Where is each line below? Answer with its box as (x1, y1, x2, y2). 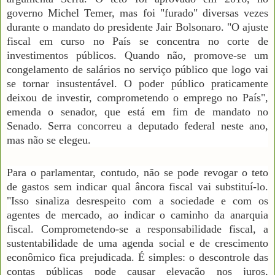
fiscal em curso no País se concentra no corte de (7, 34, 268, 47)
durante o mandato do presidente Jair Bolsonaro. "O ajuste (7, 20, 268, 33)
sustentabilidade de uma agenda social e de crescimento (7, 236, 268, 249)
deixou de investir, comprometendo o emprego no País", (7, 91, 268, 104)
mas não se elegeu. (7, 133, 91, 146)
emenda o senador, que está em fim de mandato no (7, 105, 268, 118)
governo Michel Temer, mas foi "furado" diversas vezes (7, 6, 268, 19)
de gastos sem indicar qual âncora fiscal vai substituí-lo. (7, 180, 268, 193)
